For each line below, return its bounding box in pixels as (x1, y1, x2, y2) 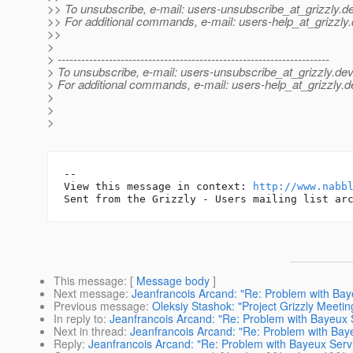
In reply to (54, 310, 103, 327)
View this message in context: (64, 180, 253, 193)
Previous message (54, 298, 146, 314)
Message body (136, 273, 210, 289)
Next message (54, 285, 125, 302)
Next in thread (54, 323, 124, 340)
